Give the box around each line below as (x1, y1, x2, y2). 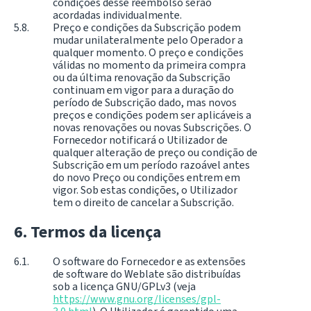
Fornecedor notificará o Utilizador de (53, 133, 228, 148)
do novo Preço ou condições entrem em (53, 170, 240, 185)
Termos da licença (31, 220, 161, 243)
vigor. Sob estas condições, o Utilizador (53, 183, 237, 198)
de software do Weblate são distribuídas (53, 266, 241, 281)
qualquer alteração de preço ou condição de (53, 145, 258, 160)
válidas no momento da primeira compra (53, 58, 246, 73)
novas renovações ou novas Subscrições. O (53, 120, 251, 135)
